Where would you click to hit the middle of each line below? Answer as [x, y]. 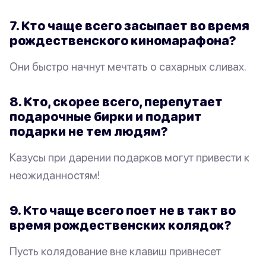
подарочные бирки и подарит [106, 116]
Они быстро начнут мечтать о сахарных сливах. [128, 66]
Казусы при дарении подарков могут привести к [129, 157]
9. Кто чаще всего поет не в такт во [123, 210]
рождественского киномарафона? [123, 40]
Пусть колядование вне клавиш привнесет [115, 251]
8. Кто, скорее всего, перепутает [116, 101]
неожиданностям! [55, 175]
